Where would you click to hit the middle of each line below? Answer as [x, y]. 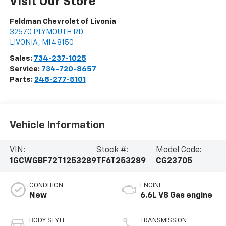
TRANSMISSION [163, 220]
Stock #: [112, 150]
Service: [25, 69]
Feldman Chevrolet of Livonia [63, 21]
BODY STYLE [47, 220]
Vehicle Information [57, 125]
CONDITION [46, 185]
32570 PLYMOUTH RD [46, 32]
